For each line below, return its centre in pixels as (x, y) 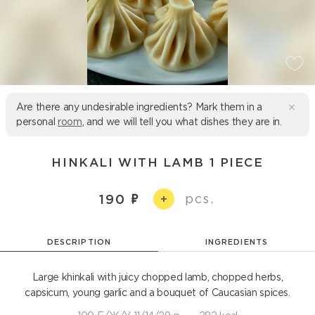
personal (37, 122)
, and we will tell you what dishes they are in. (182, 122)
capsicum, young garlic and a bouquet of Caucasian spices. (157, 292)
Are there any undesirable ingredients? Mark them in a (139, 107)
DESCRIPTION (79, 242)
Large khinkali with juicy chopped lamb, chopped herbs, (157, 277)
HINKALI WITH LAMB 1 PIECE (157, 162)
